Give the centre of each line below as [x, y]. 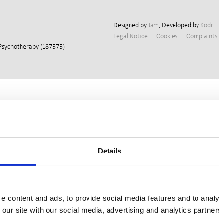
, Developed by [180, 25]
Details [109, 151]
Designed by [131, 25]
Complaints [202, 36]
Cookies [167, 36]
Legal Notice [131, 36]
